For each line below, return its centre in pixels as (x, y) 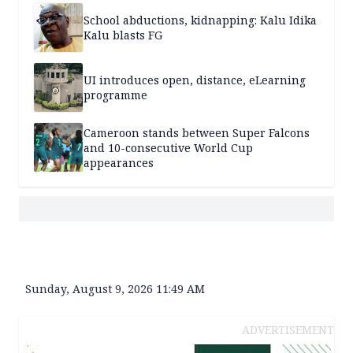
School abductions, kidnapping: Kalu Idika (200, 20)
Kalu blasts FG (123, 35)
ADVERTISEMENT (288, 330)
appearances (119, 162)
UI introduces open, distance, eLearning (195, 80)
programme (115, 95)
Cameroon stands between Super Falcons (197, 132)
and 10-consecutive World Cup (168, 147)
